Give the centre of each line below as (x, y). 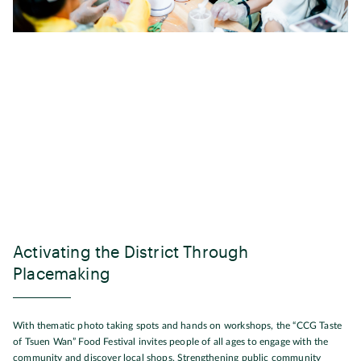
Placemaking (62, 273)
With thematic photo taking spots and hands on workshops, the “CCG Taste (178, 326)
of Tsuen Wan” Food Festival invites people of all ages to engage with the (171, 342)
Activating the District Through (131, 251)
